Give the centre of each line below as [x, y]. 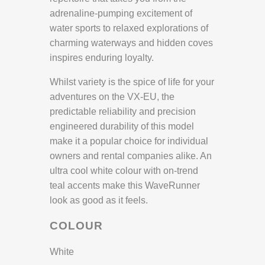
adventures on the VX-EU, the [112, 97]
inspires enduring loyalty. [102, 58]
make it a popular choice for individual [129, 141]
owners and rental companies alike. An [131, 156]
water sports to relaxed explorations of [129, 28]
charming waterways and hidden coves [131, 43]
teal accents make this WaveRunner [125, 186]
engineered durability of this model [122, 127]
